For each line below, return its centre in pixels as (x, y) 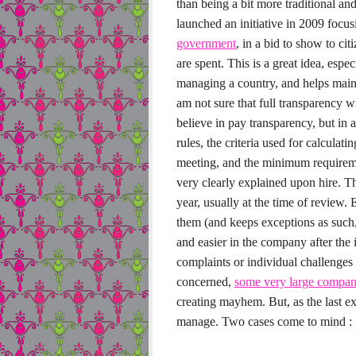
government (206, 43)
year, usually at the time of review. (262, 202)
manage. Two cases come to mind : (264, 321)
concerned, (205, 282)
